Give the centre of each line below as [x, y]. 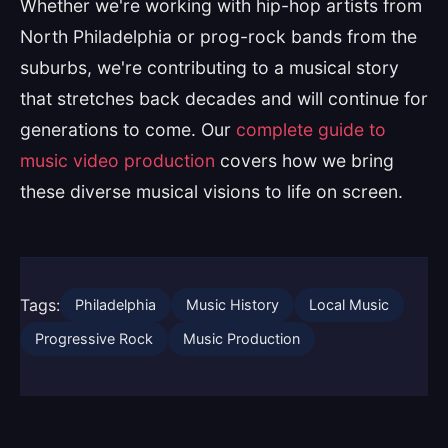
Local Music [349, 304]
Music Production [241, 338]
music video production [117, 160]
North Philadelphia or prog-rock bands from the [218, 36]
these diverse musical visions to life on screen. [211, 191]
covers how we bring [304, 160]
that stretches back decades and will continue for [224, 98]
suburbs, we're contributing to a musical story [209, 67]
